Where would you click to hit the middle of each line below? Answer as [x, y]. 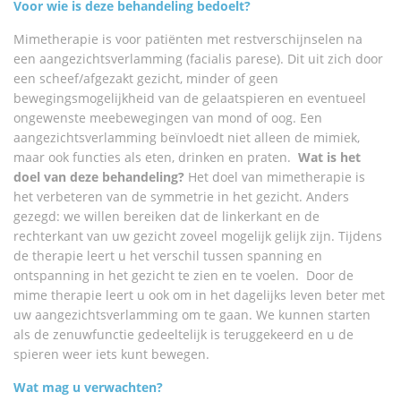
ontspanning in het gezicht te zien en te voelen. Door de [183, 275]
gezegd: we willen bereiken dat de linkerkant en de [166, 216]
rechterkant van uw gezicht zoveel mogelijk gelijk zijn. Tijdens [198, 235]
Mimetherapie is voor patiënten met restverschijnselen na [188, 38]
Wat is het [329, 157]
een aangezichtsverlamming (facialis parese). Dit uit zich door [198, 58]
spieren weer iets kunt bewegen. [111, 354]
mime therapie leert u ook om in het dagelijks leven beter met [199, 294]
